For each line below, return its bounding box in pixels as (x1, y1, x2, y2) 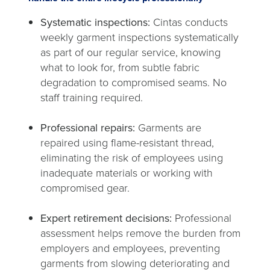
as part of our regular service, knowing (40, 45, 221, 61)
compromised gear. (40, 180, 130, 196)
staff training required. (40, 90, 143, 106)
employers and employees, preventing (40, 240, 220, 257)
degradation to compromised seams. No (40, 75, 227, 91)
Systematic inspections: (40, 14, 150, 31)
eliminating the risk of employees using (40, 150, 223, 166)
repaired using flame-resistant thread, (40, 135, 214, 151)
